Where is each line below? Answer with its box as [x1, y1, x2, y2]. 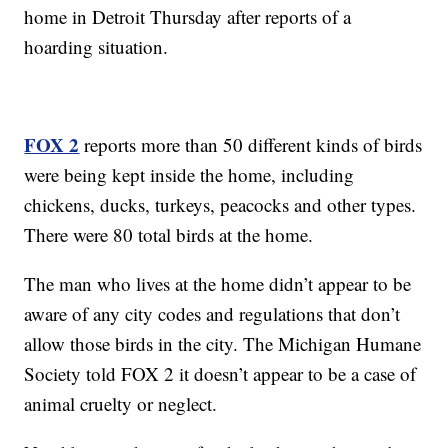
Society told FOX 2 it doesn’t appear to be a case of [24, 360, 417, 386]
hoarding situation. [24, 33, 169, 59]
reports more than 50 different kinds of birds [79, 131, 423, 157]
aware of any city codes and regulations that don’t [24, 300, 401, 326]
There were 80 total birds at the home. [24, 221, 314, 247]
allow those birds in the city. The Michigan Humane [24, 330, 422, 356]
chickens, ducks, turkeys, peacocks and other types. [24, 191, 417, 217]
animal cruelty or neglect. [24, 390, 218, 416]
